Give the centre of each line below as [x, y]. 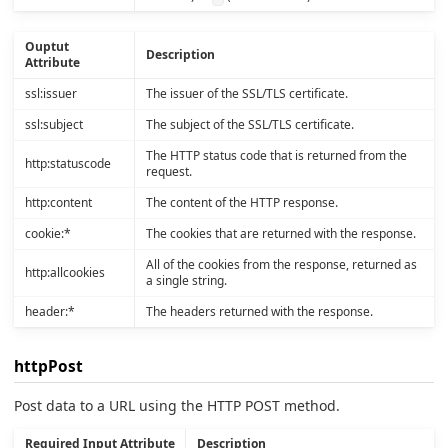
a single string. [186, 280]
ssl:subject [53, 124]
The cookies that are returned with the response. [280, 233]
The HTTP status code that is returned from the [276, 155]
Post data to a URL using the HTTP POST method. [177, 405]
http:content [58, 202]
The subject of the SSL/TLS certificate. [249, 124]
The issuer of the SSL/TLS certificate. [246, 93]
